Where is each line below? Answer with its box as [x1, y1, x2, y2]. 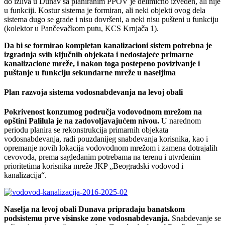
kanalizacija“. [4, 171, 47, 180]
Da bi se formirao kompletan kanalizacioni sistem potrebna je [4, 41, 212, 50]
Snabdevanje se [170, 214, 221, 223]
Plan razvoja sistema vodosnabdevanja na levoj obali [4, 88, 183, 97]
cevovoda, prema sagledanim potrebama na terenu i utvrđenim [4, 153, 200, 162]
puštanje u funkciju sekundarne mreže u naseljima [4, 68, 176, 77]
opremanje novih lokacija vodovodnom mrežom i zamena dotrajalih [4, 144, 217, 153]
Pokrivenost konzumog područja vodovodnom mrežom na [4, 107, 202, 117]
